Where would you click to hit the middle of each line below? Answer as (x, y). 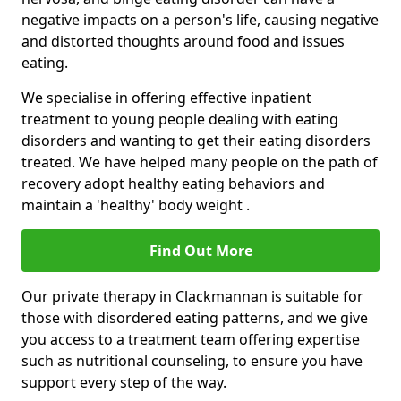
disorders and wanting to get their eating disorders (196, 141)
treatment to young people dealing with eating (180, 119)
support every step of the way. (124, 383)
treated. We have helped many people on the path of (200, 162)
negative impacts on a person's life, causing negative (200, 20)
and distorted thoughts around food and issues (183, 42)
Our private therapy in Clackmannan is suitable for (192, 297)
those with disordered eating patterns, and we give (195, 318)
